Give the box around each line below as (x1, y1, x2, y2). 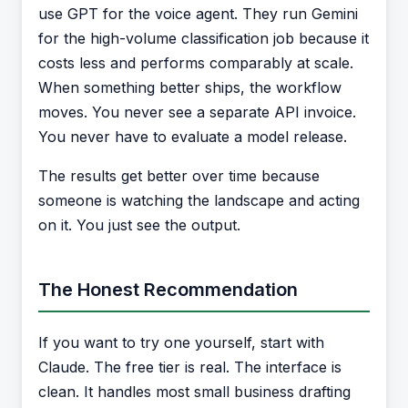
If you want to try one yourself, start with (38, 333, 324, 352)
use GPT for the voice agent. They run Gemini (38, 5, 358, 23)
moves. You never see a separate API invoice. (38, 103, 356, 121)
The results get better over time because (38, 167, 320, 185)
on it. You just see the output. (38, 216, 240, 234)
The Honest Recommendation (38, 279, 298, 301)
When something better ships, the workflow (38, 78, 342, 97)
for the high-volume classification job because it (38, 29, 369, 47)
